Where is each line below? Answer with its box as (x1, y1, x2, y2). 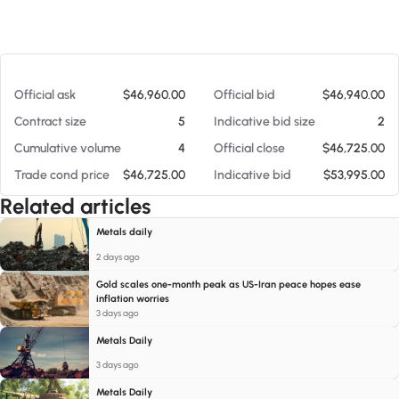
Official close (214, 141, 285, 156)
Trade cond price (14, 167, 110, 183)
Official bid (214, 87, 275, 102)
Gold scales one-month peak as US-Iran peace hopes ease (96, 278, 361, 290)
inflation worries (96, 292, 169, 305)
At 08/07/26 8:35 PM (14, 69, 142, 86)
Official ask (14, 87, 76, 102)
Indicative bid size (214, 114, 315, 129)
